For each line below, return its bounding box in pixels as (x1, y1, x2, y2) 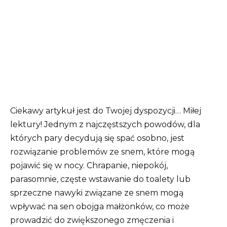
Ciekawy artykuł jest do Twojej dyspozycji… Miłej (10, 105, 201, 116)
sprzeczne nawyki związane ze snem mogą (10, 187, 183, 198)
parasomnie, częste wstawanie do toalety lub (10, 174, 191, 184)
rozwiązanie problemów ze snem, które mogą (10, 146, 195, 157)
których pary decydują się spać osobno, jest (10, 133, 184, 143)
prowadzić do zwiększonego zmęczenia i (10, 215, 174, 225)
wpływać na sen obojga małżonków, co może (10, 201, 190, 211)
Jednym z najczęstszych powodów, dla (44, 119, 200, 129)
